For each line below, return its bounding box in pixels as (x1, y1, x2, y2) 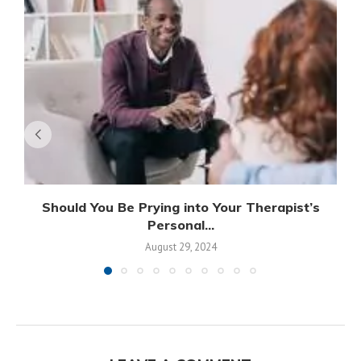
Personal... (147, 216, 214, 233)
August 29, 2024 (144, 239, 217, 254)
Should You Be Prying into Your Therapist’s (41, 198, 320, 215)
